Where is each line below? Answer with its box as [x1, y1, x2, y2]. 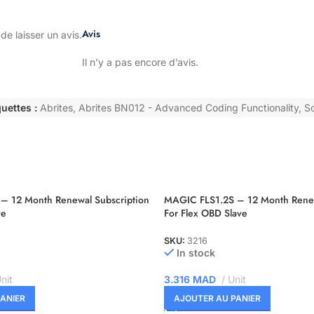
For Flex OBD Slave [164, 206, 247, 220]
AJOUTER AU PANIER [174, 293, 261, 304]
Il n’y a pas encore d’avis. [82, 56, 198, 68]
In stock [177, 247, 216, 259]
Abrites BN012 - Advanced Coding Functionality [78, 101, 299, 114]
